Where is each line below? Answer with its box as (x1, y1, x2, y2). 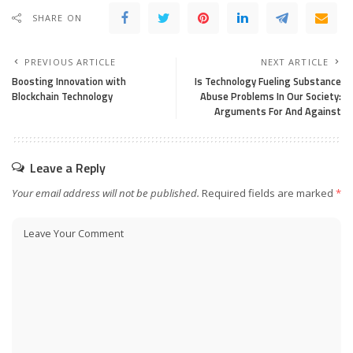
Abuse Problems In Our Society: (200, 87, 341, 104)
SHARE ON (32, 11, 82, 24)
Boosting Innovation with (12, 72, 126, 89)
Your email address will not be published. (12, 185, 199, 200)
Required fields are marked (202, 185, 336, 200)
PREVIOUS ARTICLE (24, 55, 117, 68)
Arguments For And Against (214, 102, 341, 119)
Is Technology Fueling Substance (195, 72, 341, 89)
